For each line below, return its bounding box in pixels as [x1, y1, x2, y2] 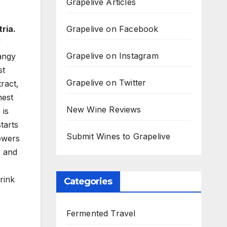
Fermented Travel [66, 208, 136, 218]
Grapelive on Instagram [66, 51, 159, 61]
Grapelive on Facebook [66, 24, 159, 34]
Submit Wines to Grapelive [66, 131, 171, 141]
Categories [63, 176, 112, 187]
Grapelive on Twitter [66, 78, 146, 88]
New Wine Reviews [66, 104, 141, 115]
